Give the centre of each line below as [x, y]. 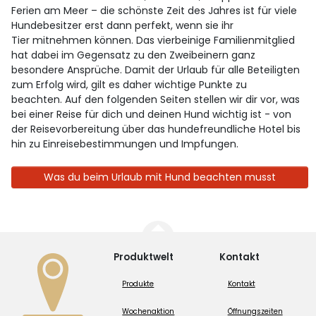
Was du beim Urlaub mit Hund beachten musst [160, 177]
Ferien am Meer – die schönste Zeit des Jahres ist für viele [154, 10]
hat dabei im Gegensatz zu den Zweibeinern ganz [134, 55]
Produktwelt [144, 257]
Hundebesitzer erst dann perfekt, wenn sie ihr [123, 25]
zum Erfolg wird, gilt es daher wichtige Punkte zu [129, 84]
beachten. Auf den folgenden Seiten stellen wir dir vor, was [156, 99]
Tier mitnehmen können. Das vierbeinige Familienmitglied [153, 40]
